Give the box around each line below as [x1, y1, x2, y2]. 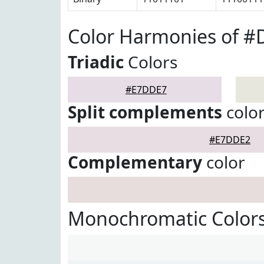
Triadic [68, 51, 124, 73]
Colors [124, 51, 177, 73]
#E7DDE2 [209, 133, 250, 146]
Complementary [68, 151, 202, 173]
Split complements [68, 101, 222, 123]
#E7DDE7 [125, 83, 167, 96]
